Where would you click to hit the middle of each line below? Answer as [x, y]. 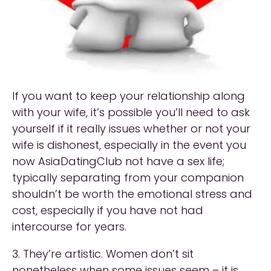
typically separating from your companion [128, 178]
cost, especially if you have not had [108, 211]
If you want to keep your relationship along [129, 96]
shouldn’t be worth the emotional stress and [132, 194]
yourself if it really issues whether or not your [131, 129]
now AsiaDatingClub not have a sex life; [118, 162]
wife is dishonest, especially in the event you [129, 145]
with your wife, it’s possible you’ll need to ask [131, 113]
